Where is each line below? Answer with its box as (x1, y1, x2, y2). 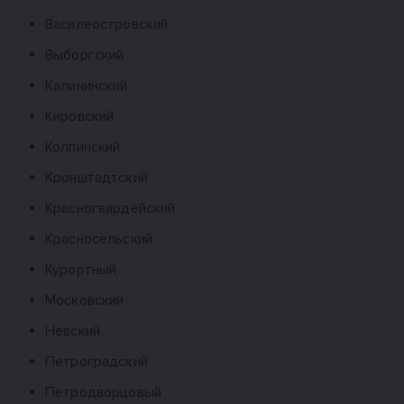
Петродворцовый (45, 383, 161, 401)
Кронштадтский (45, 169, 148, 187)
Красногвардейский (45, 199, 176, 217)
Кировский (45, 107, 115, 125)
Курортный (45, 261, 117, 279)
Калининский (45, 77, 128, 95)
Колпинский (45, 138, 121, 156)
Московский (45, 291, 124, 309)
